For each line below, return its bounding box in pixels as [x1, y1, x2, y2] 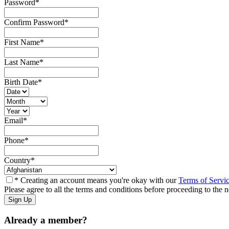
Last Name [4, 58, 39, 67]
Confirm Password [4, 18, 64, 27]
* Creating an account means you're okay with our [14, 176, 178, 185]
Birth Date [4, 78, 38, 87]
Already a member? [4, 215, 87, 226]
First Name [4, 38, 40, 47]
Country [4, 156, 31, 165]
